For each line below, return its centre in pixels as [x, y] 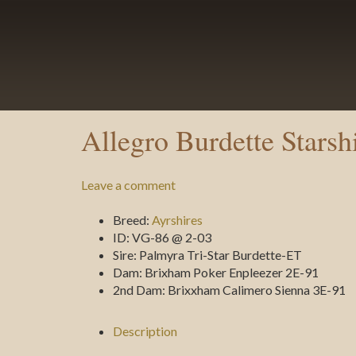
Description [145, 331]
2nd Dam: [140, 290]
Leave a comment [128, 185]
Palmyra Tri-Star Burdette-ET [221, 255]
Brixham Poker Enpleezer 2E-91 [232, 272]
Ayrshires [177, 220]
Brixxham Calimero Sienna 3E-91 [257, 290]
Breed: [132, 220]
